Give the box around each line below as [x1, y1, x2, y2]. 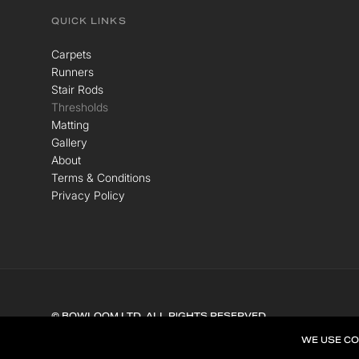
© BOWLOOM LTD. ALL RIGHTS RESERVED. [50, 310, 268, 322]
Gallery [50, 134, 87, 151]
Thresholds [50, 99, 108, 116]
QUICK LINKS [50, 15, 127, 27]
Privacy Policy [50, 187, 125, 204]
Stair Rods [50, 81, 103, 99]
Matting [50, 116, 89, 134]
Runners [50, 63, 94, 81]
